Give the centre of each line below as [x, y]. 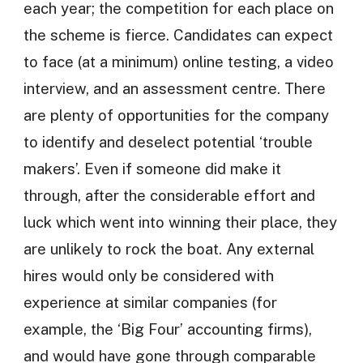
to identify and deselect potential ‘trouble [168, 141]
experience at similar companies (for [150, 302]
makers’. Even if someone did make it [152, 168]
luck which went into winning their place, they [180, 222]
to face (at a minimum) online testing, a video [178, 61]
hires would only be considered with [148, 275]
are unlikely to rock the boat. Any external [169, 248]
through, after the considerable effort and [169, 195]
